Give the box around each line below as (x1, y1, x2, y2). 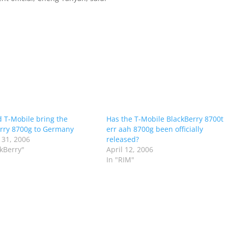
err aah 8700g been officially (106, 124, 203, 134)
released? (106, 134, 139, 144)
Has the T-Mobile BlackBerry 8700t (106, 114, 223, 124)
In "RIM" (106, 155, 134, 164)
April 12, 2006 (106, 145, 153, 154)
